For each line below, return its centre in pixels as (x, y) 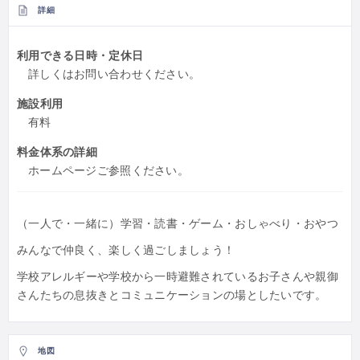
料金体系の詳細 (57, 151)
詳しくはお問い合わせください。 (115, 74)
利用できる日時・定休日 (80, 55)
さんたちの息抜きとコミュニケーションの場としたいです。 (172, 295)
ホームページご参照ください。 (108, 170)
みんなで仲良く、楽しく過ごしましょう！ (126, 250)
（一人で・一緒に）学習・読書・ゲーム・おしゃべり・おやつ (178, 223)
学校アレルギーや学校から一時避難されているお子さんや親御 (178, 276)
